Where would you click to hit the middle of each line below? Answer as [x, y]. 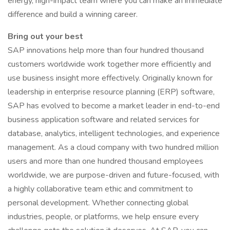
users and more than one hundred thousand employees [106, 161]
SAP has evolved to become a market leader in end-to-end [114, 106]
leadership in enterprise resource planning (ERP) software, [111, 92]
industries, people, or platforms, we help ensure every [103, 217]
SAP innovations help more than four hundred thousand [106, 50]
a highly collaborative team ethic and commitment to [100, 189]
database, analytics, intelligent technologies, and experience [114, 133]
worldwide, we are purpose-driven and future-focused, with [113, 175]
